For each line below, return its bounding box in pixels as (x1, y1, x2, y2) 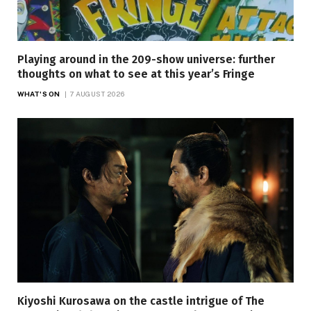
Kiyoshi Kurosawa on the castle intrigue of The (17, 294, 264, 308)
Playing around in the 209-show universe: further (17, 53, 275, 67)
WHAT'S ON (17, 90, 60, 99)
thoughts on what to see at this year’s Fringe (17, 67, 255, 81)
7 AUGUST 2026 (69, 90, 125, 99)
